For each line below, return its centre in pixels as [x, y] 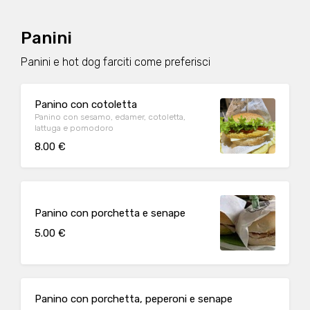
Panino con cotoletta [86, 104]
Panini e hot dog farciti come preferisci [116, 62]
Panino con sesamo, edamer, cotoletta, [110, 117]
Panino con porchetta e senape [110, 213]
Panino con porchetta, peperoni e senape [134, 299]
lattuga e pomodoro [74, 128]
